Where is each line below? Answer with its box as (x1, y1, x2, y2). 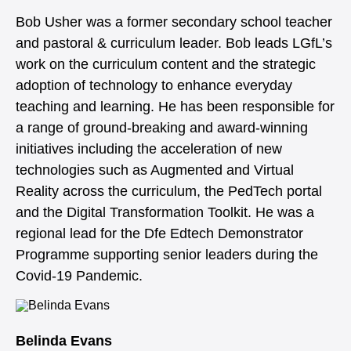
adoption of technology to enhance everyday (16, 77, 292, 93)
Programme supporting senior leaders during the (16, 246, 318, 262)
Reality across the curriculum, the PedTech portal (16, 183, 322, 199)
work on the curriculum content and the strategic (16, 56, 316, 72)
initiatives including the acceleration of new (16, 140, 282, 157)
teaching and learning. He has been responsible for (16, 98, 335, 114)
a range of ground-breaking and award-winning (16, 119, 308, 136)
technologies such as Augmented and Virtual (16, 161, 294, 178)
